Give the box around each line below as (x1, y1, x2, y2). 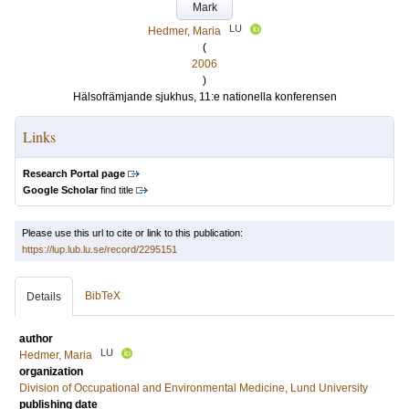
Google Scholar (23, 184, 98, 195)
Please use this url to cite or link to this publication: (22, 227, 243, 238)
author (19, 332, 53, 345)
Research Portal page (23, 168, 125, 179)
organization (19, 365, 83, 378)
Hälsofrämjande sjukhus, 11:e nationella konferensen (72, 90, 337, 103)
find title (98, 184, 133, 195)
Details (26, 290, 61, 303)
